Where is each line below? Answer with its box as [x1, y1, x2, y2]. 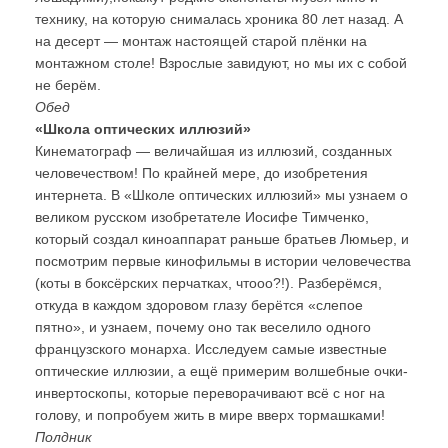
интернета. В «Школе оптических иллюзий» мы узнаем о [35, 187, 408, 203]
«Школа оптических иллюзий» [35, 121, 251, 137]
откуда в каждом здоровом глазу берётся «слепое [35, 297, 363, 313]
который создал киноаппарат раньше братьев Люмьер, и [35, 231, 409, 247]
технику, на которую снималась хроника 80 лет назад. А [35, 11, 403, 27]
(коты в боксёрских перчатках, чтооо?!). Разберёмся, [35, 275, 382, 291]
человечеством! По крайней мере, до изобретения [35, 165, 368, 181]
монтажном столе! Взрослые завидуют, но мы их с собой [35, 55, 407, 71]
